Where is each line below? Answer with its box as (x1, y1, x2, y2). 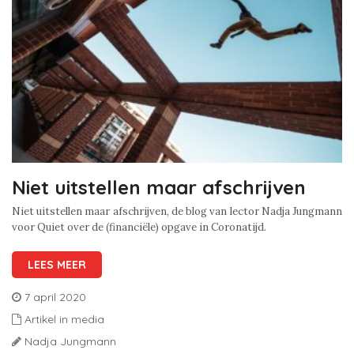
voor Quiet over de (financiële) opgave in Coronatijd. (12, 220, 266, 235)
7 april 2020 (24, 290, 86, 305)
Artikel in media (24, 312, 104, 327)
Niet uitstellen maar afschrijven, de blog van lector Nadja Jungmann (12, 205, 342, 219)
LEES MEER (28, 258, 86, 273)
